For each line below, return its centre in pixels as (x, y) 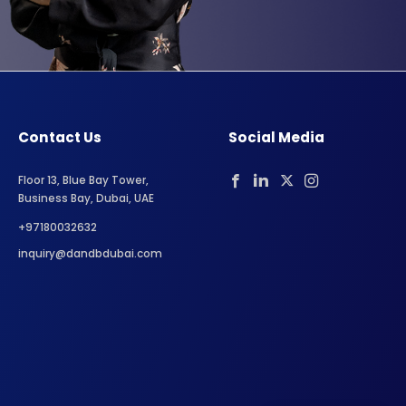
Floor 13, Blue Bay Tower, (84, 180)
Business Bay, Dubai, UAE (87, 198)
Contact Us (60, 137)
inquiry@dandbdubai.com (91, 253)
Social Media (276, 137)
